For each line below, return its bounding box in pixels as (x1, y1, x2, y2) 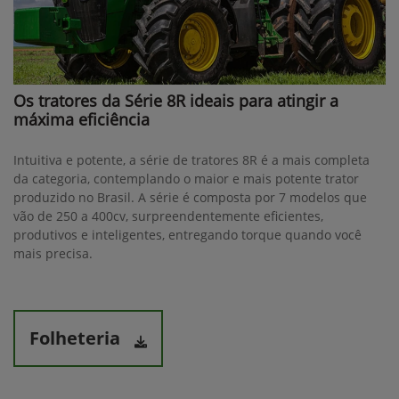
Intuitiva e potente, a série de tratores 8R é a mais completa (13, 151, 370, 168)
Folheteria (29, 325, 120, 350)
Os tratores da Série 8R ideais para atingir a (13, 89, 338, 111)
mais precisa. (13, 244, 93, 262)
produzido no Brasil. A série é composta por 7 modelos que (13, 188, 367, 206)
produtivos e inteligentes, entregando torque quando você (13, 225, 362, 243)
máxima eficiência (13, 108, 150, 130)
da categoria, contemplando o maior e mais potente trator (13, 169, 359, 187)
